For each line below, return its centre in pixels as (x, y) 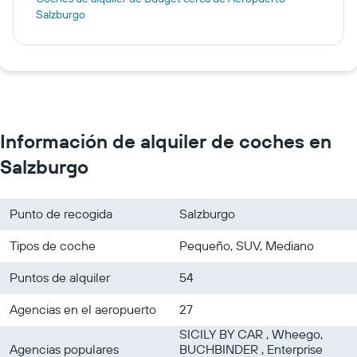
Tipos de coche (53, 245)
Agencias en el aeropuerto (83, 309)
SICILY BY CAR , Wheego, (251, 333)
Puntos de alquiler (60, 277)
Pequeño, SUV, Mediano (247, 245)
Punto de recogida (61, 213)
